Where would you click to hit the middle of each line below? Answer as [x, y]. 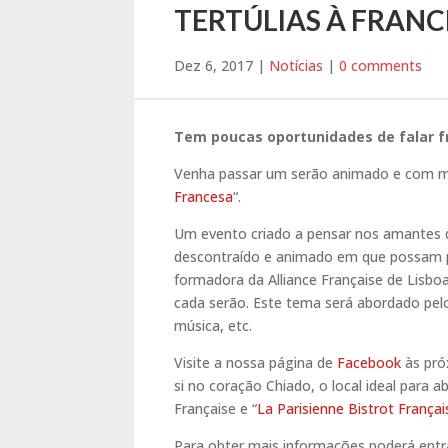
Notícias [296, 66]
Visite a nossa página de [256, 363]
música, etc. [213, 326]
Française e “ [216, 409]
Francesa [204, 197]
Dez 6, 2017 [214, 66]
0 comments [381, 66]
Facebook [369, 363]
